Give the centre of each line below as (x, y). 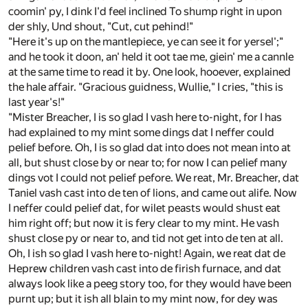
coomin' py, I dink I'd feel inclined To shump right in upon (145, 12)
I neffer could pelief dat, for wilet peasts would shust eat (144, 208)
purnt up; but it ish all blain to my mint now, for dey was (143, 299)
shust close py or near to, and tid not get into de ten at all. (146, 239)
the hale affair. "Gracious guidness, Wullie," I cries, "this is (146, 87)
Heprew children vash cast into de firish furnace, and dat (145, 269)
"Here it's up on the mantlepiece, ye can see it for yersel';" (146, 42)
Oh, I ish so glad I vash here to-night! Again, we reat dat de (147, 254)
